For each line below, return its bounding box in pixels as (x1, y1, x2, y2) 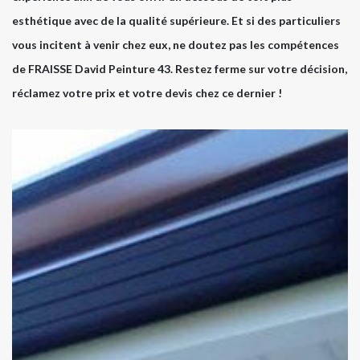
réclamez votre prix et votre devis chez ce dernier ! (12, 86, 282, 100)
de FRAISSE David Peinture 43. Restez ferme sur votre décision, (12, 62, 347, 76)
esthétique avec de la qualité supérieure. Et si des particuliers (12, 14, 341, 28)
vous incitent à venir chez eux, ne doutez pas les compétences (12, 38, 339, 52)
